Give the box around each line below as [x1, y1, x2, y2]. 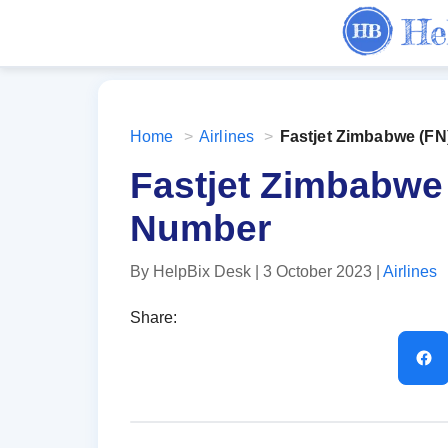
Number [130, 208, 271, 249]
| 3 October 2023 [255, 262, 372, 280]
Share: [130, 309, 177, 326]
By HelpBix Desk [130, 262, 251, 280]
